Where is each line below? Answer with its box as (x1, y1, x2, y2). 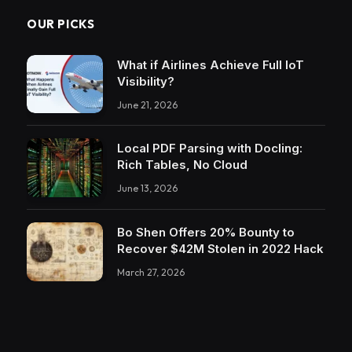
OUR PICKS (27, 16, 95, 31)
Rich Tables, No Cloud (117, 157, 247, 173)
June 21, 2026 (117, 98, 178, 111)
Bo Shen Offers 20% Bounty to (117, 225, 295, 240)
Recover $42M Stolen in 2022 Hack (117, 241, 324, 257)
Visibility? (117, 73, 174, 89)
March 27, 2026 (117, 266, 185, 279)
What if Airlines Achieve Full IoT (117, 57, 304, 72)
